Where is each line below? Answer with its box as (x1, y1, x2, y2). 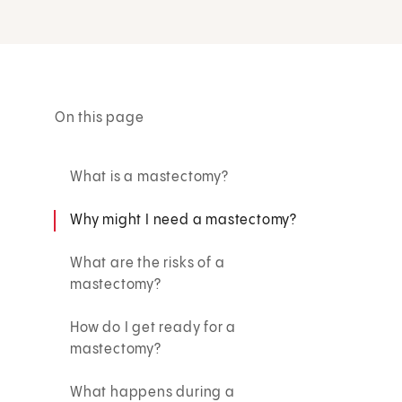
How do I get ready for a (70, 319, 237, 336)
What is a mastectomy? (70, 169, 229, 185)
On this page (55, 109, 144, 126)
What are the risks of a (70, 255, 225, 271)
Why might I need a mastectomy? (70, 212, 298, 228)
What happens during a (70, 384, 235, 400)
